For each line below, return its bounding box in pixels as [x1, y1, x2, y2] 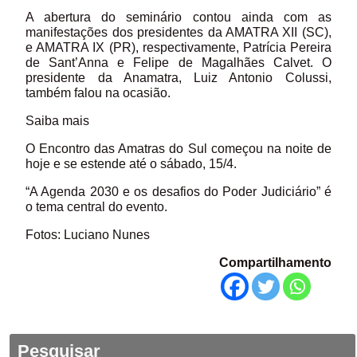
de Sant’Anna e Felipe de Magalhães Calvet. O [25, 55, 331, 69]
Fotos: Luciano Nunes [25, 227, 151, 241]
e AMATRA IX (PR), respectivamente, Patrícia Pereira [25, 40, 331, 54]
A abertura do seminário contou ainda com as [25, 10, 331, 24]
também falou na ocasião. [25, 85, 171, 100]
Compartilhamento [218, 255, 331, 269]
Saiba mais [25, 113, 90, 127]
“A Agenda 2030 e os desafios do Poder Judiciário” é [25, 184, 331, 198]
